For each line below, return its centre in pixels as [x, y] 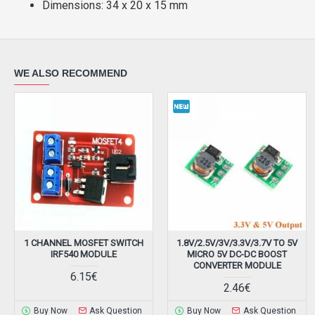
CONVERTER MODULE [237, 266]
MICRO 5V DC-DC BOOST [237, 255]
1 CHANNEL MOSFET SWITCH [84, 243]
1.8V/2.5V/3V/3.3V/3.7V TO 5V [237, 243]
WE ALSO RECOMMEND [71, 73]
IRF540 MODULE [84, 255]
